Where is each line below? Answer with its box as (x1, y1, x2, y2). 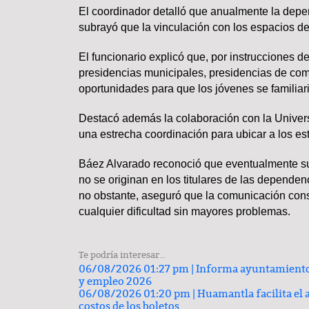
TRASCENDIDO (189, 217, 243, 226)
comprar (170, 68, 214, 81)
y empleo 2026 (79, 275, 152, 288)
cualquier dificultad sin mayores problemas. (79, 205, 290, 217)
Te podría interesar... (79, 249, 166, 261)
